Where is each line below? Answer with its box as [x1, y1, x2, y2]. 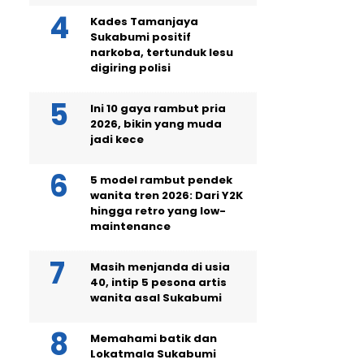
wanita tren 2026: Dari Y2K [90, 188, 243, 203]
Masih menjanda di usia [90, 259, 230, 275]
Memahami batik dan [90, 331, 217, 346]
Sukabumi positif [90, 29, 191, 45]
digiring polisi [90, 60, 171, 76]
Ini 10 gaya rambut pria [90, 101, 226, 116]
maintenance [90, 219, 171, 234]
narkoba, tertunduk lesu [90, 45, 233, 60]
